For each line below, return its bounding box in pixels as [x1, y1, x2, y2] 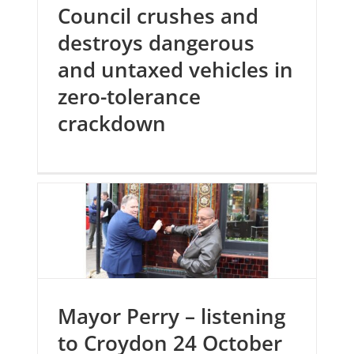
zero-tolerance [58, 82, 201, 111]
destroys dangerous [58, 28, 255, 58]
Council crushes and [58, 2, 259, 31]
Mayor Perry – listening [58, 302, 286, 331]
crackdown [58, 109, 167, 138]
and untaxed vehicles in [58, 55, 294, 85]
